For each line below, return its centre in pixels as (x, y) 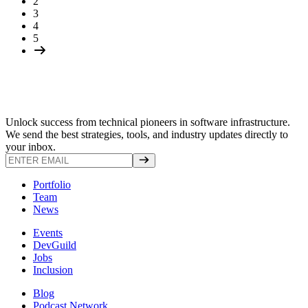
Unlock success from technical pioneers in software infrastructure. (148, 122)
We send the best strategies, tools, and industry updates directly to (147, 134)
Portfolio (52, 184)
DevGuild (55, 245)
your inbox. (31, 146)
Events (48, 232)
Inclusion (53, 269)
